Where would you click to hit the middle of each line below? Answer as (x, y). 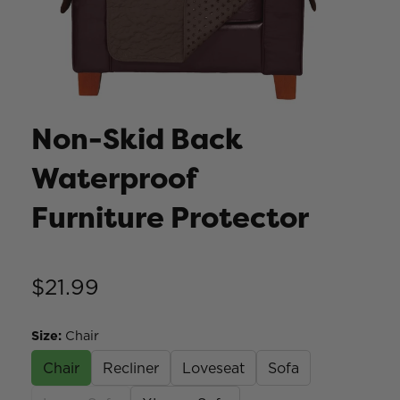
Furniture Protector (170, 218)
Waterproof (114, 179)
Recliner (131, 367)
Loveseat (213, 367)
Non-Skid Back (137, 139)
